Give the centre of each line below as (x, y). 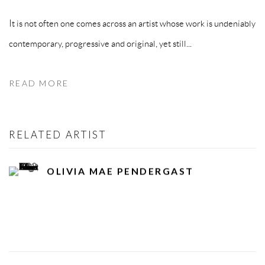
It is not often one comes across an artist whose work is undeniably (132, 23)
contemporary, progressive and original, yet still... (100, 43)
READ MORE (39, 83)
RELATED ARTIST (58, 135)
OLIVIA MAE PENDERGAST (120, 171)
